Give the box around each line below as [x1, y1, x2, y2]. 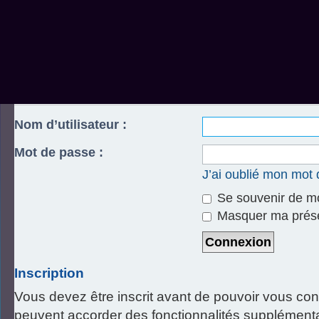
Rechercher [13, 1, 72, 18]
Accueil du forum [13, 53, 98, 69]
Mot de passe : [14, 145, 103, 160]
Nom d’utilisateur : [14, 117, 127, 132]
